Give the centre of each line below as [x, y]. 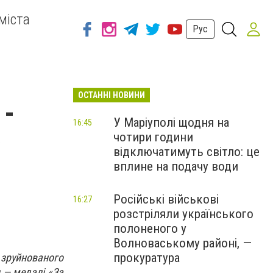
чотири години [153, 137]
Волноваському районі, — [183, 243]
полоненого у [150, 229]
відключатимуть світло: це [186, 152]
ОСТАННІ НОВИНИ [112, 95]
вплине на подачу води [176, 166]
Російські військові [166, 199]
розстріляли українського [183, 214]
